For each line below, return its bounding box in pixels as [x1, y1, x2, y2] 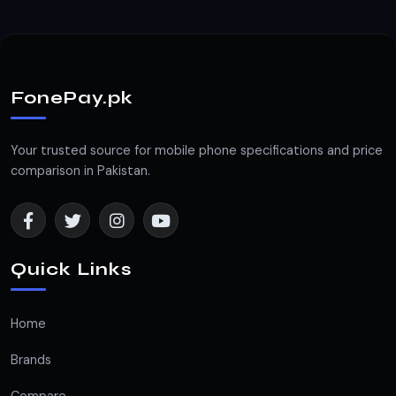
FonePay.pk [11, 87, 133, 109]
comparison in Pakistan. [11, 163, 150, 179]
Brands [11, 352, 51, 368]
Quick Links [11, 258, 132, 280]
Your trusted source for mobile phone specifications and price [11, 142, 383, 158]
